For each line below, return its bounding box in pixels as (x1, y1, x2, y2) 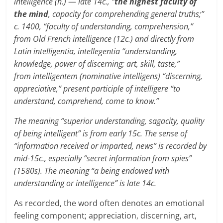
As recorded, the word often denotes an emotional (14, 197, 205, 209)
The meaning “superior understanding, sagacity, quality (14, 115, 205, 126)
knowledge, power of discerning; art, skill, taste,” (14, 58, 180, 69)
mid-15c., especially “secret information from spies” (14, 152, 192, 164)
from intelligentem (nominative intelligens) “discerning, (14, 70, 203, 82)
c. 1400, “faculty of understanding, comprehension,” (14, 20, 194, 32)
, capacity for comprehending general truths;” (48, 8, 205, 19)
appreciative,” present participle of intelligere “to (14, 83, 181, 94)
